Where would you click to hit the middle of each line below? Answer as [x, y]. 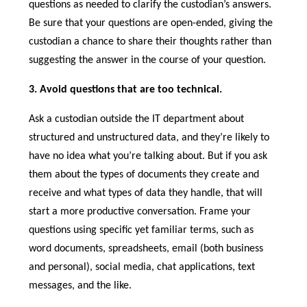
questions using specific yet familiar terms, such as [142, 231]
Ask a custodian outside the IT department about [137, 120]
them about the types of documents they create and [144, 175]
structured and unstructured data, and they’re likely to [149, 138]
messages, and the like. [81, 286]
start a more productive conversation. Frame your [140, 212]
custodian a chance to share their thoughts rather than [150, 42]
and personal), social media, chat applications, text [142, 268]
